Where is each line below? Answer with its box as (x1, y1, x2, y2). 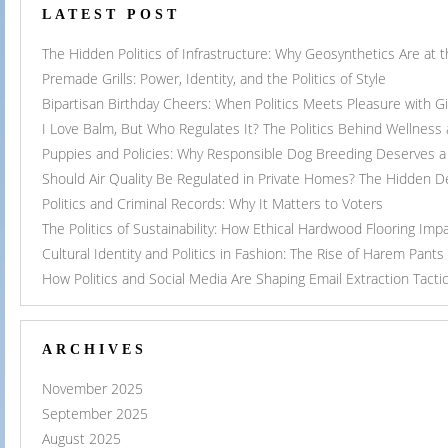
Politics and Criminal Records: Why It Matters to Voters (42, 194, 383, 214)
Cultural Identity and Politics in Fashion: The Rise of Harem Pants (42, 244, 444, 264)
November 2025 (42, 379, 143, 399)
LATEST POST (42, 7, 180, 22)
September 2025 (42, 404, 148, 424)
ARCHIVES (42, 342, 147, 358)
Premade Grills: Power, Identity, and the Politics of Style (42, 69, 386, 89)
